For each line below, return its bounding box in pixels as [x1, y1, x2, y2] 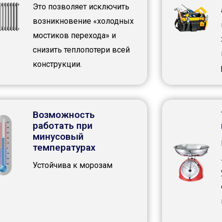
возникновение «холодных [32, 16, 134, 26]
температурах [32, 142, 96, 154]
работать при [32, 120, 93, 132]
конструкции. [32, 59, 82, 69]
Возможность [32, 109, 95, 121]
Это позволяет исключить [32, 2, 129, 12]
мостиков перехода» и [32, 31, 116, 41]
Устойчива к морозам [32, 161, 112, 170]
